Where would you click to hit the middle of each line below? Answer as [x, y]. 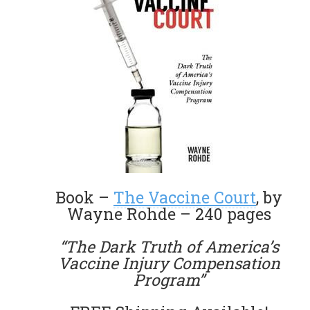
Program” [169, 279]
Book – [84, 197]
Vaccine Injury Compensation [169, 263]
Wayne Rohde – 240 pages [169, 213]
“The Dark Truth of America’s [169, 246]
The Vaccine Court [185, 197]
